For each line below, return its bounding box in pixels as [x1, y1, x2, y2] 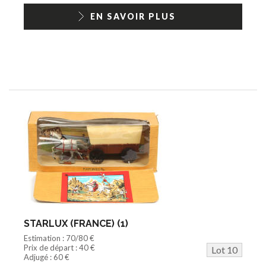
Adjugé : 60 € [24, 252, 69, 262]
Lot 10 [211, 243, 237, 255]
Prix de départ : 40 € [24, 242, 95, 252]
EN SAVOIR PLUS [90, 11, 176, 21]
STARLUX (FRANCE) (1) [24, 217, 128, 229]
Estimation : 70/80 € [24, 233, 94, 243]
